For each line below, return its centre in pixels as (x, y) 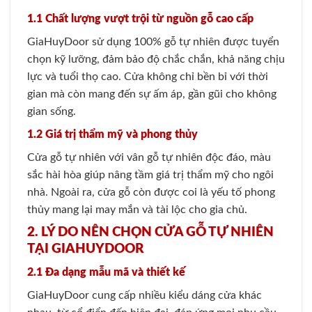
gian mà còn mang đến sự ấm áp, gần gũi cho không (152, 94)
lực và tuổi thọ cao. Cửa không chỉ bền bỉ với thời (148, 76)
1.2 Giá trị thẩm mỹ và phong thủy (112, 134)
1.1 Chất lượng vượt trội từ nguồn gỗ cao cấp (140, 18)
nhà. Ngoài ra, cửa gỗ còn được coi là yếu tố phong (151, 192)
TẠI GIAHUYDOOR (86, 249)
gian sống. (52, 111)
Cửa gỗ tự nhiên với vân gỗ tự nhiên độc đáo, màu (149, 157)
